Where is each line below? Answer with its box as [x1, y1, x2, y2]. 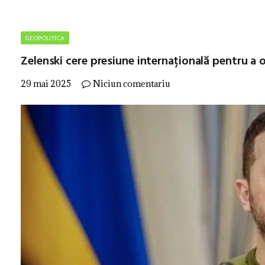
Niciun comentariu [93, 78, 170, 89]
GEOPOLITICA [25, 34, 65, 41]
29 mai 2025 [21, 78, 71, 89]
